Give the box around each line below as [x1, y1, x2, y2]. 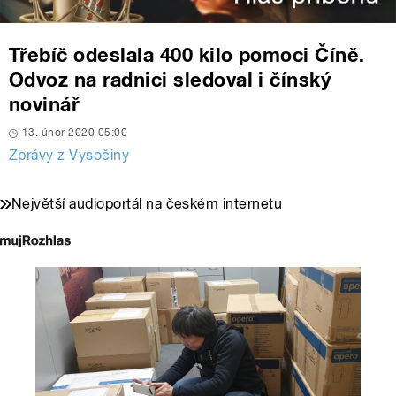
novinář [9, 93, 80, 117]
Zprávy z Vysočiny [9, 147, 130, 164]
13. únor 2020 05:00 [22, 126, 128, 140]
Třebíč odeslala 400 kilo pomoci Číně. [9, 43, 365, 67]
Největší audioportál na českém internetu [11, 195, 283, 213]
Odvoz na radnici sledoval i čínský [9, 68, 332, 92]
